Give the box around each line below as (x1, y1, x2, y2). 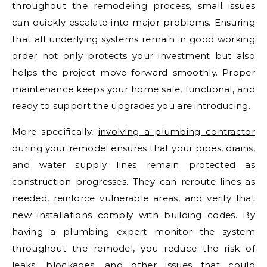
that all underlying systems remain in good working (12, 33, 255, 45)
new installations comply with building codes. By (12, 209, 255, 221)
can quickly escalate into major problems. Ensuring (12, 17, 255, 29)
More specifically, (12, 126, 98, 138)
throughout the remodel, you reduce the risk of (12, 243, 255, 254)
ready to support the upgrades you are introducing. (12, 100, 250, 112)
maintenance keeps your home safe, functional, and (12, 83, 255, 95)
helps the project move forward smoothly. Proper (12, 67, 255, 79)
